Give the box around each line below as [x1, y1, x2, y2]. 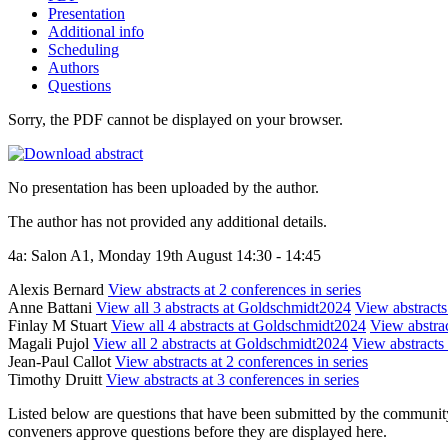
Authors [48, 58, 99, 76]
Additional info [48, 22, 144, 40]
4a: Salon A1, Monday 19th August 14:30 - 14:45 [8, 246, 321, 264]
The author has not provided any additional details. [8, 212, 327, 230]
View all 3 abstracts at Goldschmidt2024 [96, 298, 351, 316]
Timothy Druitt [8, 370, 106, 388]
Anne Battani [8, 298, 96, 316]
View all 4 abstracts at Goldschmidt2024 [111, 316, 366, 334]
